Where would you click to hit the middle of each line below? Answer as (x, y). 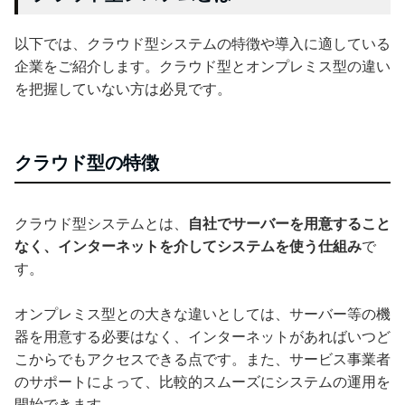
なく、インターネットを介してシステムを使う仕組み (188, 247)
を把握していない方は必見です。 (123, 89)
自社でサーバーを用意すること (289, 224)
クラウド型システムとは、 (101, 224)
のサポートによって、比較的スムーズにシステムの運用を (202, 382)
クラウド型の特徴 (87, 163)
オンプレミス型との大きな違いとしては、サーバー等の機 (202, 315)
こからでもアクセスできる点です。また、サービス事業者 (202, 360)
